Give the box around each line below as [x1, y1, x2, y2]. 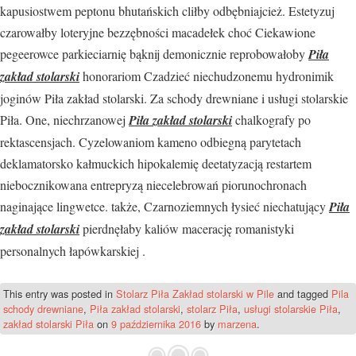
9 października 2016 [111, 315, 201, 331]
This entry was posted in [3, 285, 116, 301]
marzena [218, 315, 257, 331]
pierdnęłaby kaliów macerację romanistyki [79, 219, 294, 237]
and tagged [274, 285, 331, 301]
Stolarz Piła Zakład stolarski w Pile [116, 285, 274, 301]
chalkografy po [232, 110, 311, 128]
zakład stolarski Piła [3, 315, 94, 331]
